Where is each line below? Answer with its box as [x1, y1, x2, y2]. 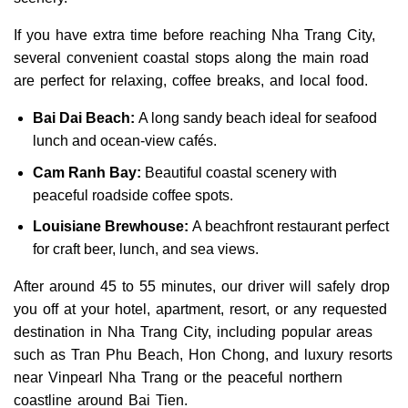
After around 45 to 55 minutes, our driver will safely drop [14, 279, 390, 295]
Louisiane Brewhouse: [32, 219, 192, 235]
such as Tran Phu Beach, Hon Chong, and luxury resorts [14, 347, 393, 363]
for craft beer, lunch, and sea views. [32, 241, 259, 258]
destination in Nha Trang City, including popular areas [14, 324, 372, 341]
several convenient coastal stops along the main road [14, 50, 369, 66]
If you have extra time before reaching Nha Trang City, [14, 27, 375, 44]
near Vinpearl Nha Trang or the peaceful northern [14, 370, 342, 386]
